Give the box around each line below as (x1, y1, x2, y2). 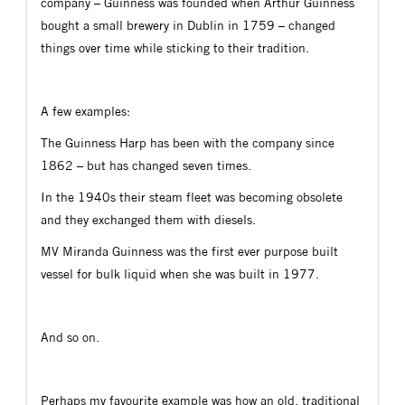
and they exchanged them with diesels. (41, 212, 256, 228)
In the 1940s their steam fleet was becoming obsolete (41, 189, 343, 205)
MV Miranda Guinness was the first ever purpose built (41, 243, 338, 259)
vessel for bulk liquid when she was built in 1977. (41, 266, 319, 282)
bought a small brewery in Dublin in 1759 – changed (41, 17, 335, 33)
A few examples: (41, 103, 130, 119)
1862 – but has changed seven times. (41, 157, 251, 174)
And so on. (41, 329, 99, 345)
